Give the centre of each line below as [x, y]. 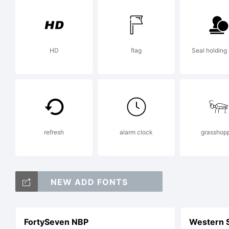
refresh [54, 132]
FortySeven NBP [56, 222]
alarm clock [136, 132]
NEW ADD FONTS [89, 182]
